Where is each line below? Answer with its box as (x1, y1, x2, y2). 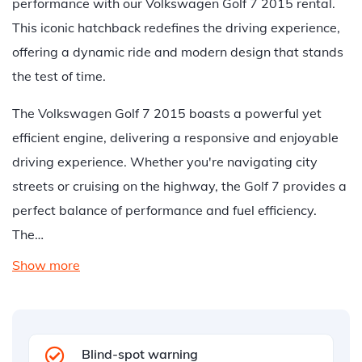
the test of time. (12, 68, 106, 84)
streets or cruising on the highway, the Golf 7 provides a (12, 178, 347, 194)
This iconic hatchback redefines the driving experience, (12, 19, 340, 36)
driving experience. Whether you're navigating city (12, 154, 318, 170)
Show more (12, 257, 80, 273)
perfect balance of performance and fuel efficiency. (12, 202, 317, 218)
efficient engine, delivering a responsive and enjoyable (12, 129, 339, 145)
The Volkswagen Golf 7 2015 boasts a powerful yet (12, 105, 322, 121)
